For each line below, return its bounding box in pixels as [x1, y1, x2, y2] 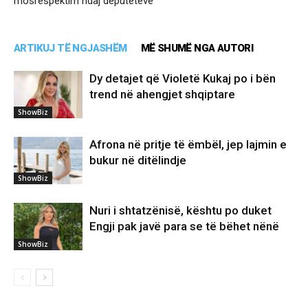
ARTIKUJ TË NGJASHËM [14, 42, 127, 55]
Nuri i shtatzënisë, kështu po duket [89, 203, 272, 218]
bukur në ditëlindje [89, 153, 186, 168]
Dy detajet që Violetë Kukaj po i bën [89, 71, 276, 86]
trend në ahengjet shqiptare [89, 87, 235, 102]
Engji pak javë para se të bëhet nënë [89, 219, 279, 234]
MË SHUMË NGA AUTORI [140, 42, 254, 55]
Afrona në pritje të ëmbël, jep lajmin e [89, 137, 287, 152]
